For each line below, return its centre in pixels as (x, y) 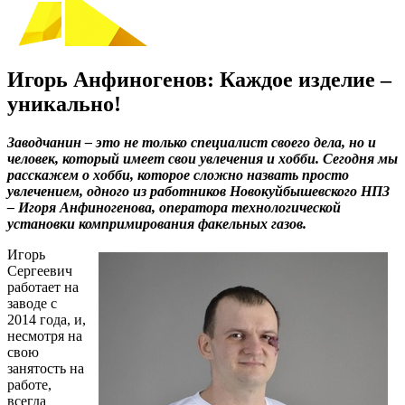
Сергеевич (40, 270)
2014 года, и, (47, 319)
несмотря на (45, 335)
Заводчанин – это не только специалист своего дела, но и (192, 142)
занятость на (46, 368)
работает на (43, 287)
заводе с (32, 303)
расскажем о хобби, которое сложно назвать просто (178, 174)
